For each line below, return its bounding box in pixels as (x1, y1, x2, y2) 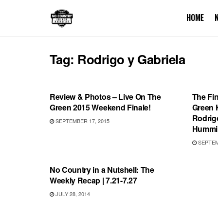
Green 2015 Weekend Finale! (50, 102, 151, 113)
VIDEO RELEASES (58, 145, 107, 153)
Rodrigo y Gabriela (77, 50, 185, 68)
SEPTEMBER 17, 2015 (54, 117, 109, 125)
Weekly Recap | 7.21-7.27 (50, 175, 137, 186)
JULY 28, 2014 (54, 190, 90, 198)
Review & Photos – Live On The (50, 91, 161, 102)
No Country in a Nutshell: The (50, 164, 154, 175)
